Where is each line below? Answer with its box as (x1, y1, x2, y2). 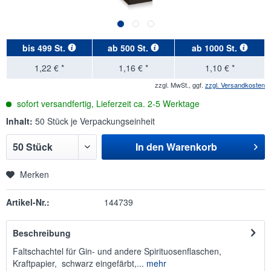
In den (135, 140, 164, 154)
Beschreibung (13, 227, 71, 239)
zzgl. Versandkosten (205, 80, 265, 90)
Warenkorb (166, 140, 217, 154)
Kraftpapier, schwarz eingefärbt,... (13, 257, 144, 269)
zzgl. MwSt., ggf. (155, 80, 205, 90)
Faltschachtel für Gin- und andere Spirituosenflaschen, (13, 245, 221, 257)
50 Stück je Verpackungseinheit (35, 115, 155, 127)
